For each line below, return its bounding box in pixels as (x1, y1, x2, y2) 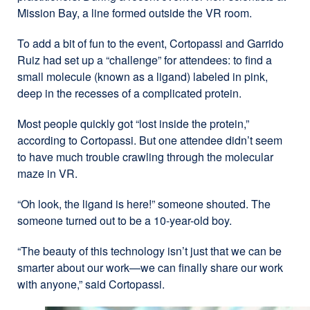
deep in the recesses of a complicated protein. (17, 84, 241, 101)
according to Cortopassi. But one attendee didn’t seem (17, 131, 282, 148)
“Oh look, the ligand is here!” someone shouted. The (17, 195, 271, 212)
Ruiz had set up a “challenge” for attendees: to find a (17, 51, 272, 68)
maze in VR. (17, 165, 77, 181)
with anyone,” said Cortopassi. (17, 275, 165, 292)
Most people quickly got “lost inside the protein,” (17, 115, 249, 131)
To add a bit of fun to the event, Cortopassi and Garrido (17, 35, 284, 51)
